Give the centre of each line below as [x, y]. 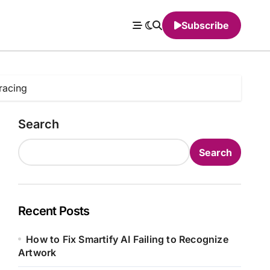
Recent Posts [54, 211]
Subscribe [205, 25]
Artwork [37, 253]
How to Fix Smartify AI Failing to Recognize [127, 239]
